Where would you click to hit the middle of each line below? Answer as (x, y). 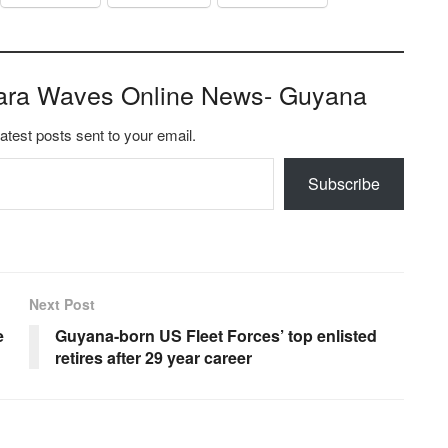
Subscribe (344, 184)
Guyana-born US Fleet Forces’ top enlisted (216, 336)
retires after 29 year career (153, 358)
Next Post (62, 304)
